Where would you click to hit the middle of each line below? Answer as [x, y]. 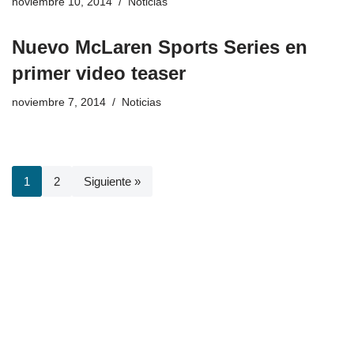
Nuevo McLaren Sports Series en [160, 47]
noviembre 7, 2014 [59, 102]
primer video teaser [99, 73]
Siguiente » [112, 181]
